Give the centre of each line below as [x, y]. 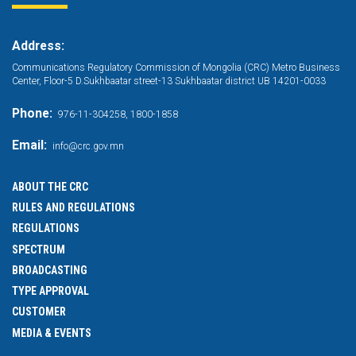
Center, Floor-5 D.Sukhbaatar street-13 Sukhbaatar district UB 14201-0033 [169, 81]
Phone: [32, 114]
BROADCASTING [50, 270]
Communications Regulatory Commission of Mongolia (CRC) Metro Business [176, 67]
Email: [29, 145]
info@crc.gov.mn [88, 146]
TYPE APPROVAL [50, 291]
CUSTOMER [39, 312]
